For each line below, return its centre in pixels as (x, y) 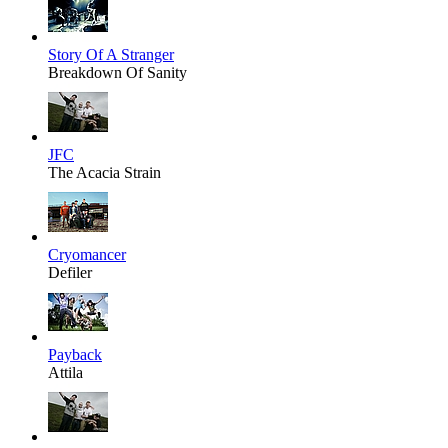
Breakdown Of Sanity (117, 73)
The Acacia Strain (104, 173)
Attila (65, 373)
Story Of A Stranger (111, 55)
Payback (75, 355)
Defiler (70, 273)
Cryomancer (87, 255)
